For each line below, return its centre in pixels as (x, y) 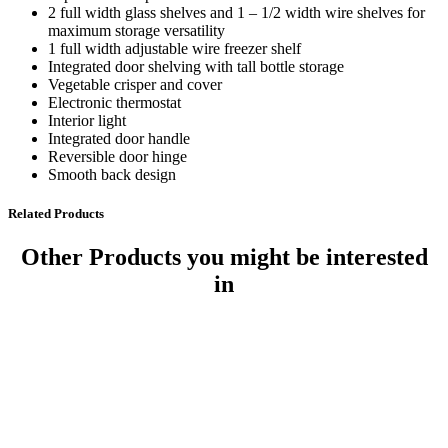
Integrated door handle (119, 138)
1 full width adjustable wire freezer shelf (174, 48)
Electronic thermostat (114, 102)
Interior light (87, 120)
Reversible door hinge (117, 156)
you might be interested (304, 257)
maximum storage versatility (136, 30)
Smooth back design (112, 174)
